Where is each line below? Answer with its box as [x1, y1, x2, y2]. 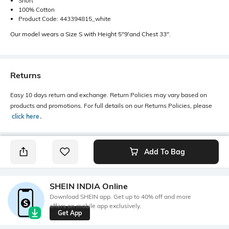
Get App [58, 209, 82, 217]
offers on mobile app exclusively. [50, 201, 142, 210]
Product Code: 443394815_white [18, 15, 111, 23]
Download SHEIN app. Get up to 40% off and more [50, 192, 191, 200]
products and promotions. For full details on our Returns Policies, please [10, 102, 212, 110]
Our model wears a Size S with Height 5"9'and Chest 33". [10, 30, 171, 38]
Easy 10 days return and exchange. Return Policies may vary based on [10, 91, 207, 99]
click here [12, 112, 39, 121]
